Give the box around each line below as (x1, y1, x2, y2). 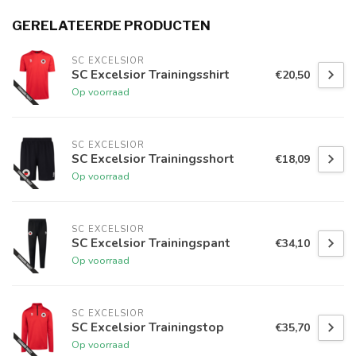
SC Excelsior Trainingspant (72, 234, 230, 251)
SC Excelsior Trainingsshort (72, 149, 234, 167)
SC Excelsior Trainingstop (72, 318, 224, 335)
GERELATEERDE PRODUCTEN (12, 17, 211, 34)
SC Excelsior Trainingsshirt (72, 65, 230, 83)
